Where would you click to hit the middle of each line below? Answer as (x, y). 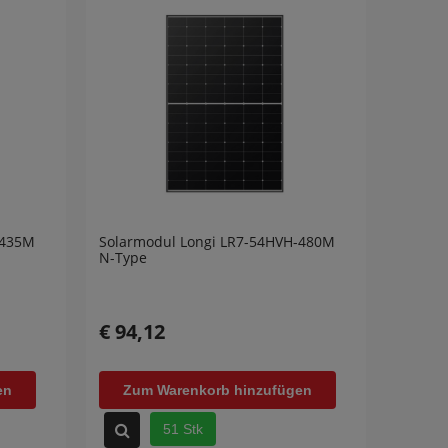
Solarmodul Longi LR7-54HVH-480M (217, 241)
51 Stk (183, 428)
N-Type (123, 257)
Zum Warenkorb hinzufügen (217, 389)
